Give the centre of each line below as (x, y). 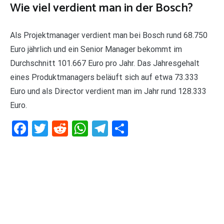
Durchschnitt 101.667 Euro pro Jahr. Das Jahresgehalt (105, 63)
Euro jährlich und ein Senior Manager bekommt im (96, 49)
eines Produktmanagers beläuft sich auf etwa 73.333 (104, 77)
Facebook (61, 128)
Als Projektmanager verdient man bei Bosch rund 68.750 (109, 35)
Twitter (73, 128)
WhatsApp (124, 128)
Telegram (140, 128)
